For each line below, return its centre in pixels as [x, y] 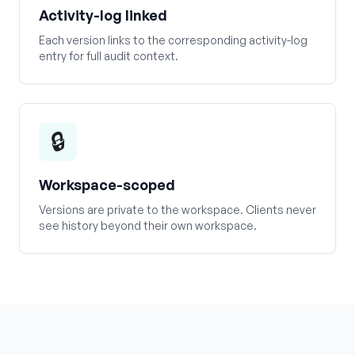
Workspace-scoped [107, 185]
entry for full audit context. [109, 56]
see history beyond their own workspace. [148, 225]
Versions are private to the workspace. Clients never [177, 210]
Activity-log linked [103, 15]
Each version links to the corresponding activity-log [173, 40]
